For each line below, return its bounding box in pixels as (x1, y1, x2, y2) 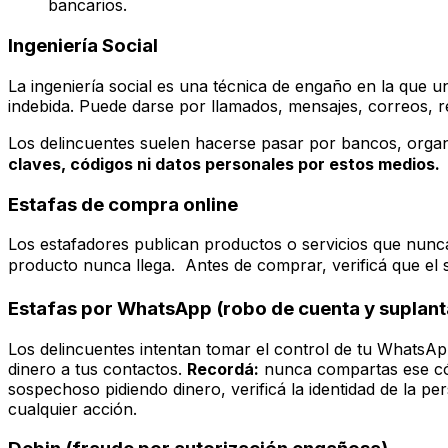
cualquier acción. (8, 398, 137, 419)
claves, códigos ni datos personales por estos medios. (8, 153, 440, 174)
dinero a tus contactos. (8, 358, 187, 379)
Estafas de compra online (8, 192, 238, 216)
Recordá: (187, 358, 259, 379)
